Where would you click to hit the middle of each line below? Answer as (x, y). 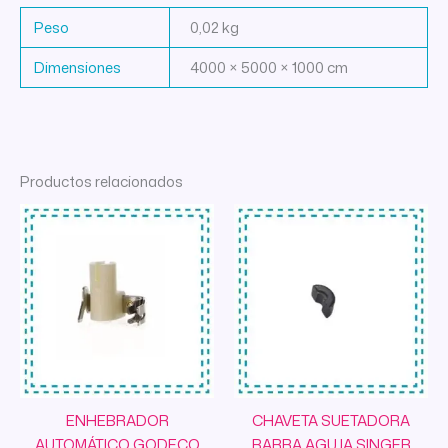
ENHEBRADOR (117, 421)
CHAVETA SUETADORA (331, 421)
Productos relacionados (101, 181)
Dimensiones (78, 67)
